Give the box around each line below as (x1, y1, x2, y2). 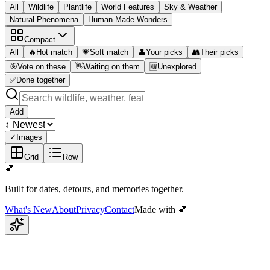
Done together (16, 75, 65, 84)
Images (16, 132, 42, 142)
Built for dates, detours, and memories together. (5, 183, 184, 194)
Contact (105, 204, 134, 215)
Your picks (146, 47, 183, 57)
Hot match (36, 47, 72, 57)
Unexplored (157, 61, 196, 71)
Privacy (76, 204, 105, 215)
